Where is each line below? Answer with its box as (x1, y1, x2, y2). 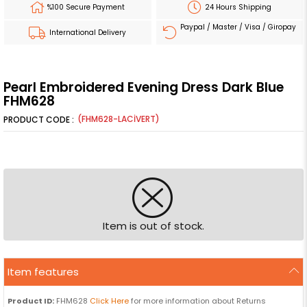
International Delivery (47, 27, 127, 38)
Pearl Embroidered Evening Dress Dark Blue (3, 78, 284, 97)
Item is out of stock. (103, 219, 204, 234)
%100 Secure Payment (45, 2, 125, 13)
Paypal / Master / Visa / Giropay (177, 22, 296, 33)
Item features (8, 265, 79, 280)
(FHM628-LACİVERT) (75, 113, 160, 125)
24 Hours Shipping (202, 2, 271, 13)
